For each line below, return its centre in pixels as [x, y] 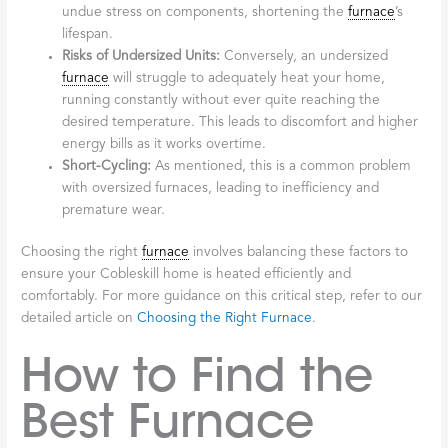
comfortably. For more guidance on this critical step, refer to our [222, 297]
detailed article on [79, 319]
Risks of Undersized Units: [141, 56]
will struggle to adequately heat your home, [247, 78]
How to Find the [197, 375]
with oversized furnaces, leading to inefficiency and [221, 188]
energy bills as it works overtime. [164, 144]
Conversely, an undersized [304, 56]
